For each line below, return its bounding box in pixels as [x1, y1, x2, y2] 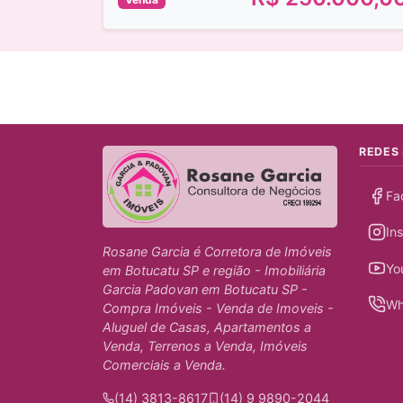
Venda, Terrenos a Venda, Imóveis [103, 337, 308, 354]
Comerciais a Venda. [103, 356, 226, 372]
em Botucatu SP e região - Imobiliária [103, 262, 326, 278]
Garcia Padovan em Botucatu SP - [103, 281, 308, 297]
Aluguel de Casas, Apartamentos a [103, 318, 311, 335]
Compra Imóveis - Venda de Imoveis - [103, 300, 334, 316]
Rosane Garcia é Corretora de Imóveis [103, 243, 332, 259]
